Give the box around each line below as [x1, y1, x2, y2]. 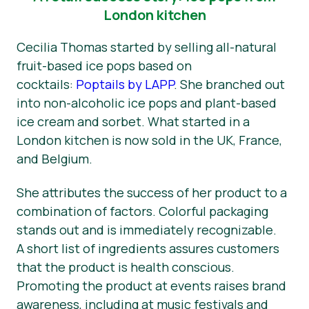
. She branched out [174, 76, 285, 93]
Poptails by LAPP [76, 76, 174, 93]
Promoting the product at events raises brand [17, 277, 286, 294]
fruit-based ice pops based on [17, 57, 192, 74]
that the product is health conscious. [17, 258, 235, 275]
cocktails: [17, 76, 76, 93]
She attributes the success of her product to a [17, 183, 287, 201]
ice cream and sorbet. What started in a [17, 113, 250, 130]
